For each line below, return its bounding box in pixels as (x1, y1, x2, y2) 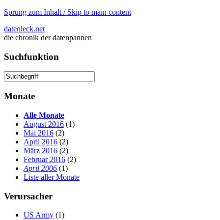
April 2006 (24, 164, 57, 172)
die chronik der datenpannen (4, 33, 92, 42)
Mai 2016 (24, 128, 54, 137)
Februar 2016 (24, 155, 65, 164)
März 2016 (24, 146, 57, 155)
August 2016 (24, 119, 64, 128)
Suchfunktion (4, 51, 59, 62)
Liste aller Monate (24, 172, 80, 181)
